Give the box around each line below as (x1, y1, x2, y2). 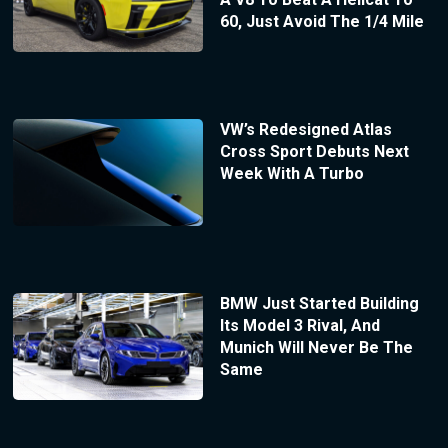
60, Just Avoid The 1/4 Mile (219, 12, 424, 32)
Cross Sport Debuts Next (219, 142, 409, 162)
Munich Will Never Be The (219, 337, 413, 357)
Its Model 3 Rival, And (219, 315, 380, 335)
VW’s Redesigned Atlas (219, 120, 392, 140)
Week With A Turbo (219, 164, 364, 184)
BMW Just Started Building (219, 293, 419, 313)
